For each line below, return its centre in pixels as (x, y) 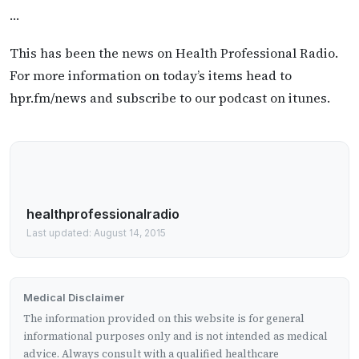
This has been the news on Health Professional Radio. (174, 53)
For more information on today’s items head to (151, 76)
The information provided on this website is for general (164, 319)
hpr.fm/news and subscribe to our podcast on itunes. (170, 98)
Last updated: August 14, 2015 (96, 233)
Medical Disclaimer (74, 298)
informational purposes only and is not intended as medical (175, 337)
